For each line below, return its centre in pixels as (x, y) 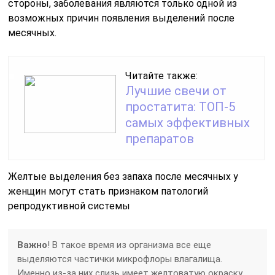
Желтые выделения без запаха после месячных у (123, 176)
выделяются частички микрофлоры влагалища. (120, 259)
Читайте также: (162, 76)
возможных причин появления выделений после (122, 18)
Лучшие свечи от (176, 91)
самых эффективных (188, 123)
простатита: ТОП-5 (180, 107)
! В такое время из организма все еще (130, 245)
